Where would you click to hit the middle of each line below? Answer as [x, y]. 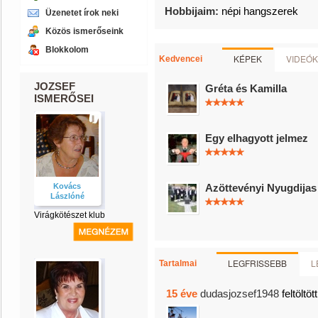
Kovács [67, 186]
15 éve [182, 294]
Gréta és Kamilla [246, 88]
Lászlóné [67, 196]
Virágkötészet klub [70, 215]
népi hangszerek [260, 11]
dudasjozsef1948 [240, 294]
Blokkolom [67, 50]
